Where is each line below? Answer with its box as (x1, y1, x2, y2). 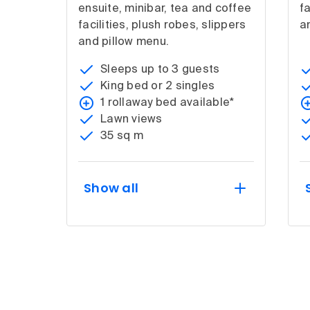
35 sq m (100, 130, 143, 142)
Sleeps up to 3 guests (100, 64, 220, 75)
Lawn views (100, 113, 163, 125)
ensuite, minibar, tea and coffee (78, 3, 251, 15)
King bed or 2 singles (100, 80, 215, 92)
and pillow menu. (78, 36, 169, 48)
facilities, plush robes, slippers (78, 19, 246, 31)
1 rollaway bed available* (100, 97, 235, 109)
